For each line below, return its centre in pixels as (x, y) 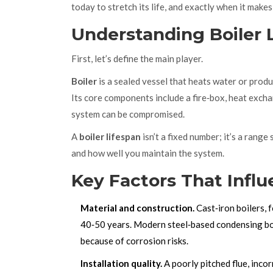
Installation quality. (121, 264)
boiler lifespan (110, 137)
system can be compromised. (128, 114)
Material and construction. (137, 208)
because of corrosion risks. (134, 241)
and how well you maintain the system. (148, 153)
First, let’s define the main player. (137, 59)
